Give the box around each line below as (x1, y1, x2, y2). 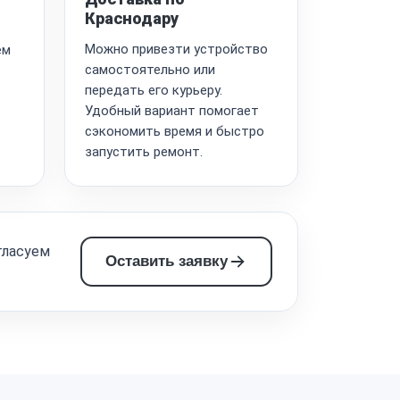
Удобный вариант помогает (84, 102, 259, 119)
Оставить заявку (105, 252, 228, 270)
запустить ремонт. (84, 143, 203, 160)
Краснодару (84, 8, 179, 28)
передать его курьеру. (84, 81, 222, 98)
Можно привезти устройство (84, 40, 268, 57)
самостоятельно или (84, 61, 215, 78)
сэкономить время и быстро (84, 122, 264, 139)
